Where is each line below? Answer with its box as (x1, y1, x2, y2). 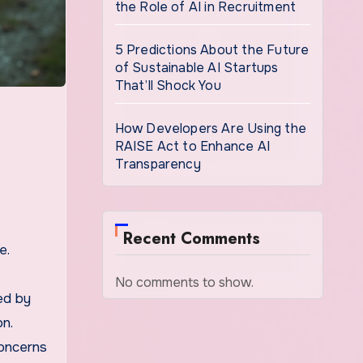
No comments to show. (114, 274, 254, 291)
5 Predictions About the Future (114, 41, 310, 58)
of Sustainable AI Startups (114, 59, 279, 76)
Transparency (114, 156, 201, 173)
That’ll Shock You (114, 77, 221, 94)
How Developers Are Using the (114, 120, 307, 137)
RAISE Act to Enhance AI (114, 138, 271, 155)
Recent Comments (122, 227, 260, 250)
